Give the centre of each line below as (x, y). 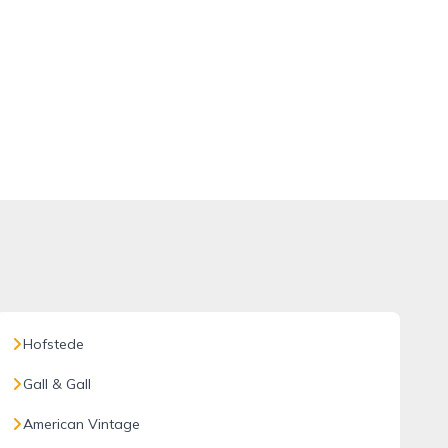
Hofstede (53, 344)
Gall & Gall (56, 384)
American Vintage (81, 424)
